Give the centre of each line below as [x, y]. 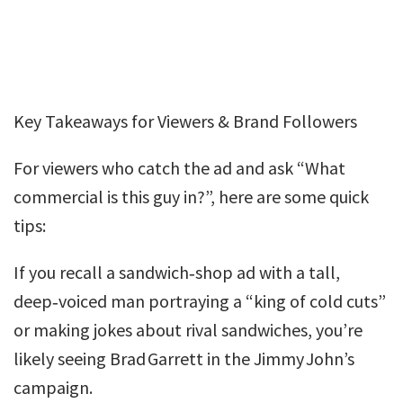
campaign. [53, 387]
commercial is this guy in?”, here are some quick [191, 197]
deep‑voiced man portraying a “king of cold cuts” [200, 301]
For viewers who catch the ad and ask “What [179, 168]
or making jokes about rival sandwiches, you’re [188, 330]
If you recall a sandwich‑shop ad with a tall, [177, 272]
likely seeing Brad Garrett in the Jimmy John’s [184, 358]
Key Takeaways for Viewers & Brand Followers [185, 121]
